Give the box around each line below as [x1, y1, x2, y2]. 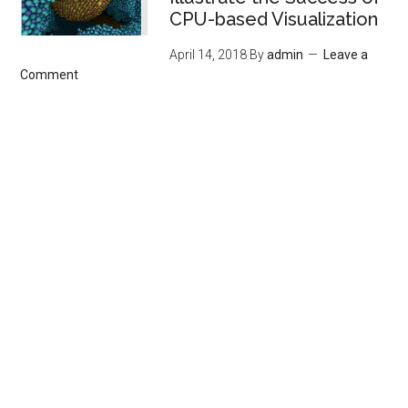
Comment [20, 67, 79, 82]
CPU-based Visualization [169, 8, 379, 30]
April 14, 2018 [169, 47, 248, 62]
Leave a [323, 47, 369, 62]
